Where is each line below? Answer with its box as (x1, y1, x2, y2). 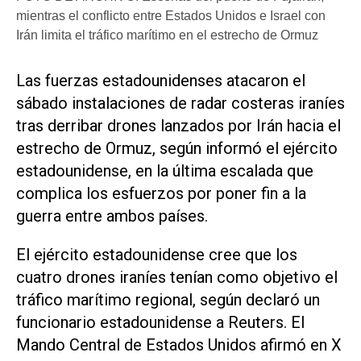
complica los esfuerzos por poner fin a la (16, 183, 306, 203)
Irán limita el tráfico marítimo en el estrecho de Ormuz (16, 27, 318, 42)
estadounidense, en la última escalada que (16, 160, 313, 180)
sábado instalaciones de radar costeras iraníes (16, 93, 345, 113)
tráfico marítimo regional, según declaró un (16, 290, 320, 310)
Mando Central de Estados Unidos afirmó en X (16, 335, 342, 355)
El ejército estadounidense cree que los (16, 245, 297, 265)
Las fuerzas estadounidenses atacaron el (16, 70, 305, 90)
